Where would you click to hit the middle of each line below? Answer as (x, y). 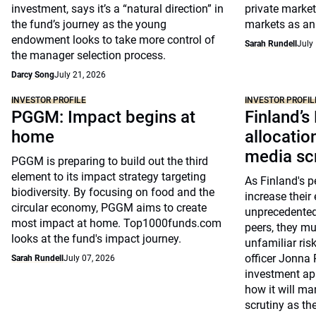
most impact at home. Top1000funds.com (116, 223)
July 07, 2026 (89, 258)
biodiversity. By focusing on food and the (113, 192)
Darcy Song (33, 75)
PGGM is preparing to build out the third (110, 161)
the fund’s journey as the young (89, 24)
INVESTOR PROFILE (49, 100)
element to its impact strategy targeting (109, 177)
